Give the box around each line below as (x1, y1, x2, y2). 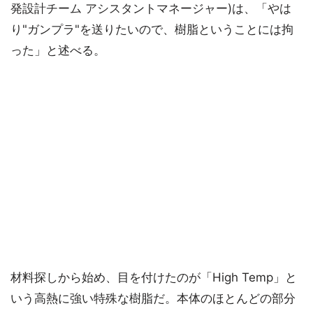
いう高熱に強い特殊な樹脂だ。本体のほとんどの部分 (10, 291, 296, 306)
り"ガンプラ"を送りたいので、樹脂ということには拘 (10, 22, 293, 37)
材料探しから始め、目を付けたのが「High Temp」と (10, 270, 297, 285)
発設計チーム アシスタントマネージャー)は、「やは (10, 1, 291, 16)
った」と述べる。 (10, 43, 105, 58)
